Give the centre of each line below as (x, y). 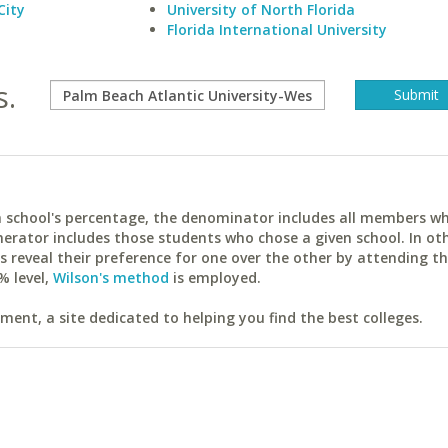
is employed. (215, 277)
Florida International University (276, 29)
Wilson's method (111, 277)
